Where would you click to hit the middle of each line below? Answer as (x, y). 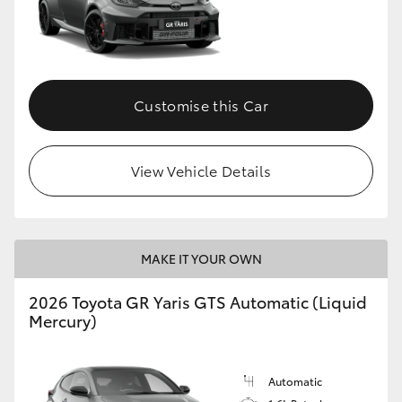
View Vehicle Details (201, 170)
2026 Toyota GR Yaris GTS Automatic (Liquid (198, 301)
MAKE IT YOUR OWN (201, 258)
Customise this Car (201, 104)
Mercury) (63, 320)
